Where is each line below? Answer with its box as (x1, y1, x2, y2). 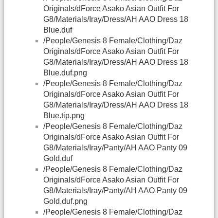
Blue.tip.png (43, 111, 85, 120)
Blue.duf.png (43, 69, 87, 77)
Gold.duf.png (43, 197, 88, 206)
